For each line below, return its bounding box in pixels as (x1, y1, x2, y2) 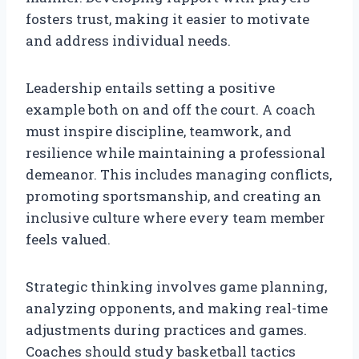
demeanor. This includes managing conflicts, (26, 164, 332, 184)
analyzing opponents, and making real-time (26, 298, 328, 317)
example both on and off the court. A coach (26, 99, 316, 119)
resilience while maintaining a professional (26, 143, 325, 162)
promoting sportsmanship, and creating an (26, 186, 321, 205)
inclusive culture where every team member (26, 208, 325, 227)
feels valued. (26, 229, 111, 248)
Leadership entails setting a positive (26, 78, 275, 97)
